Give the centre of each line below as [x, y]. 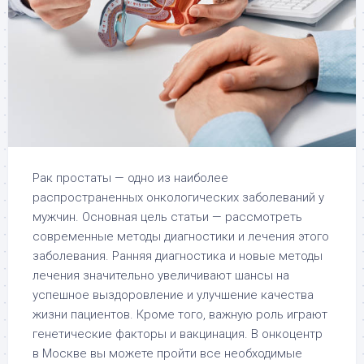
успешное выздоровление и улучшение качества [173, 295]
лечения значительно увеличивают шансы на [161, 276]
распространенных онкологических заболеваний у [178, 198]
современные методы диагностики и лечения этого [181, 237]
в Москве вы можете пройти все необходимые [167, 354]
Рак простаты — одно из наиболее [130, 178]
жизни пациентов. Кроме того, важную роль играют [180, 315]
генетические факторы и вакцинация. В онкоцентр [178, 334]
